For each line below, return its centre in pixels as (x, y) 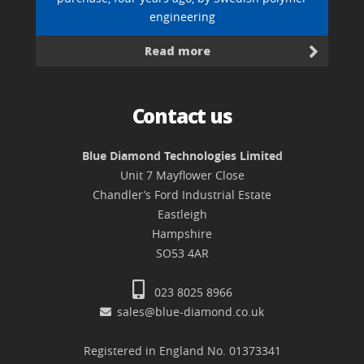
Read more (177, 51)
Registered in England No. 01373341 (182, 351)
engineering (182, 17)
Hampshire (182, 234)
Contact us (182, 116)
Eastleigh (182, 214)
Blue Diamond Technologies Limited (182, 156)
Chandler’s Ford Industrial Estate (182, 195)
